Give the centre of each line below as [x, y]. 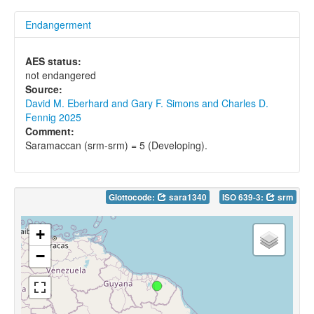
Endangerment [58, 25]
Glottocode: [133, 197]
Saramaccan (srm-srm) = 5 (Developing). [116, 145]
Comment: [50, 131]
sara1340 [187, 197]
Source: [44, 89]
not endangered [61, 75]
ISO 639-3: [244, 197]
